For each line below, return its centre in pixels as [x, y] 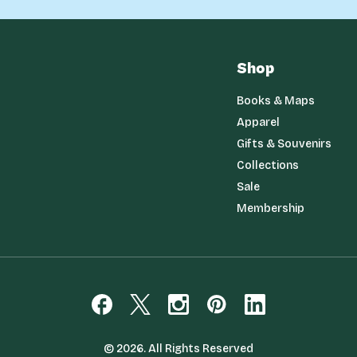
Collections [267, 165]
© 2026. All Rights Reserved [178, 349]
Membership [270, 208]
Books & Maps [275, 101]
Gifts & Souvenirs [284, 144]
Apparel [258, 122]
